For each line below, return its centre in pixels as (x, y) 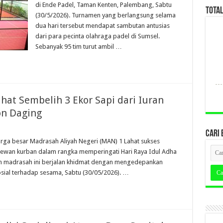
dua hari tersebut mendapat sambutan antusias (102, 26)
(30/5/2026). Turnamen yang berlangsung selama (105, 15)
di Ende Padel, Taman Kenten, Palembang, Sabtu (103, 5)
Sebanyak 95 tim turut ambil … (78, 47)
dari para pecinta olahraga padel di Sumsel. (97, 36)
